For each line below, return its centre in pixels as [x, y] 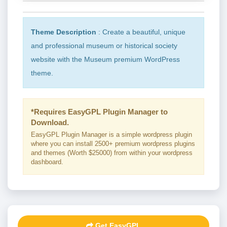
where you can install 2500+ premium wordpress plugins [113, 143]
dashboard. [47, 162]
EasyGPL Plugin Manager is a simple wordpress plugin [111, 134]
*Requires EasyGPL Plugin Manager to [99, 111]
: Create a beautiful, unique [141, 32]
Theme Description [64, 32]
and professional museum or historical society [104, 45]
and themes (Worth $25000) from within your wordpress [112, 153]
